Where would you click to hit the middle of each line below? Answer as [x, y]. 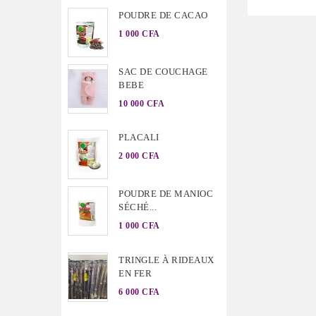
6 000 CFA [139, 292]
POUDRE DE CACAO [163, 15]
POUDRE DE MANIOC [166, 194]
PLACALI [139, 138]
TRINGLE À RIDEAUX [166, 260]
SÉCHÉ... [138, 207]
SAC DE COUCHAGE [163, 71]
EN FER [135, 273]
